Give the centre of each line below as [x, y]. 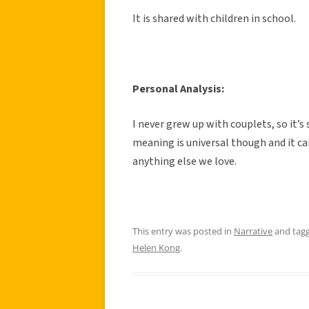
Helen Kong [156, 247]
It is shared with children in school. [214, 18]
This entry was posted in [183, 231]
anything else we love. [185, 161]
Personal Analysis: [178, 89]
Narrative [253, 231]
